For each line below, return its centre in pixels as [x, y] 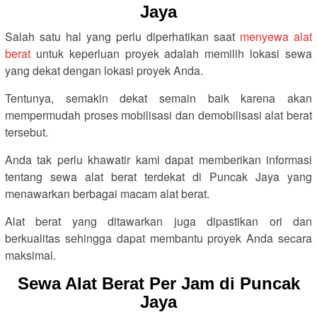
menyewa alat [276, 36]
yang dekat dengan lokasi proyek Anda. [104, 70]
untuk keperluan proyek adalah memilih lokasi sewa [171, 53]
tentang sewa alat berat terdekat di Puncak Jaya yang [158, 177]
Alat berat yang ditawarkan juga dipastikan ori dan [158, 221]
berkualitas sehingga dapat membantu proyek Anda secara [158, 238]
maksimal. [30, 255]
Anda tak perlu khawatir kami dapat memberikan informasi [158, 160]
